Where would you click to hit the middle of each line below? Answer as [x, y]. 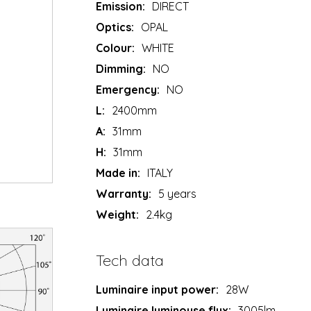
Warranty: [124, 193]
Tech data [130, 260]
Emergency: [128, 89]
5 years [178, 193]
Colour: [116, 48]
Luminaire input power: [158, 289]
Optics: [115, 27]
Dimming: [121, 68]
